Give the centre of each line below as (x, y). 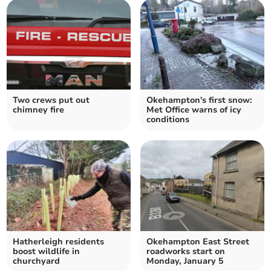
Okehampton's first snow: (199, 100)
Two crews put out (51, 100)
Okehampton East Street (198, 242)
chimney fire (39, 110)
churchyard (37, 261)
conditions (168, 120)
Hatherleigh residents (59, 242)
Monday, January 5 (185, 261)
